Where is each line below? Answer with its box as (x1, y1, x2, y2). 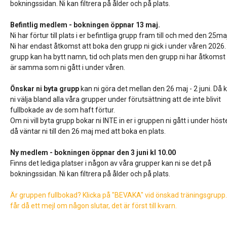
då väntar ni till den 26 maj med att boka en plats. (10, 127, 168, 136)
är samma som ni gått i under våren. (10, 63, 126, 72)
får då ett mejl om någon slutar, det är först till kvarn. (10, 202, 179, 210)
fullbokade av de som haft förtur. (10, 106, 116, 115)
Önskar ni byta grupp (10, 85, 80, 93)
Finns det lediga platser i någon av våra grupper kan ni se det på (10, 159, 212, 168)
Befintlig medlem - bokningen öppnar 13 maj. (10, 21, 161, 29)
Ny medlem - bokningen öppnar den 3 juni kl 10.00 (10, 148, 176, 157)
